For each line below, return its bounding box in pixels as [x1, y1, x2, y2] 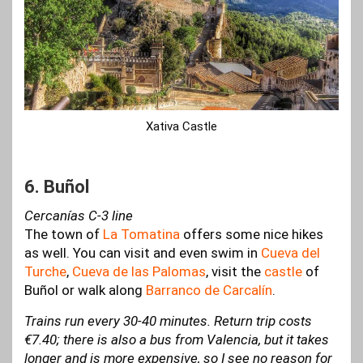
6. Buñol [24, 177, 89, 198]
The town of [24, 226, 103, 243]
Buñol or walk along [24, 282, 146, 299]
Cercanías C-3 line [24, 207, 133, 224]
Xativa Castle [146, 119, 217, 135]
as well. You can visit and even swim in [24, 245, 261, 262]
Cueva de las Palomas [72, 263, 206, 280]
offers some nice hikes [180, 226, 323, 243]
